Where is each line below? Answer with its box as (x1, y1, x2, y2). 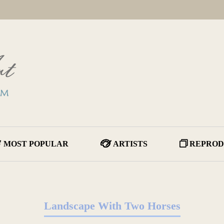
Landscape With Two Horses (43, 199, 180, 212)
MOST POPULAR (3, 139, 68, 148)
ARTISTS (113, 139, 147, 148)
